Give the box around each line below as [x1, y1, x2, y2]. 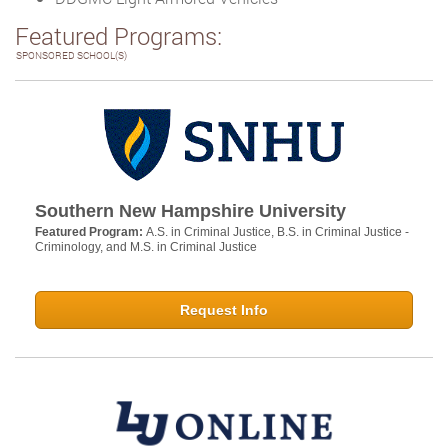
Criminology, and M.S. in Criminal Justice [35, 240, 257, 255]
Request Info [180, 302, 268, 319]
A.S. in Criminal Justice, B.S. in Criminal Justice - [146, 225, 409, 240]
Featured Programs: [15, 20, 222, 52]
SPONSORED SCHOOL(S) [16, 49, 127, 62]
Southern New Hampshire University [35, 201, 346, 222]
